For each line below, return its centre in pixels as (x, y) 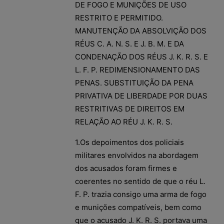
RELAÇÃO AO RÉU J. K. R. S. (124, 121)
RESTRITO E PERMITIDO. (119, 17)
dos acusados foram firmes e (126, 168)
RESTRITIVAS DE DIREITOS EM (130, 108)
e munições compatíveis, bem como (138, 207)
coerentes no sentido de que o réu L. (140, 181)
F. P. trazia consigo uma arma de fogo (141, 194)
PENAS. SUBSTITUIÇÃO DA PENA (134, 82)
